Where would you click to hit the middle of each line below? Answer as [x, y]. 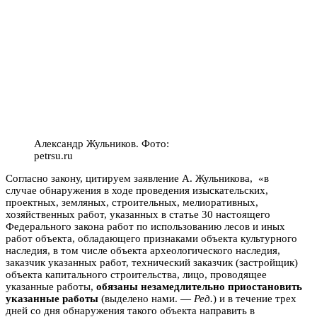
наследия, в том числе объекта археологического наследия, [143, 250]
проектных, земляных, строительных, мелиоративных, [132, 202]
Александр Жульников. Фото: [102, 143]
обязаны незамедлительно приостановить [199, 286]
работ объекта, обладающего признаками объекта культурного [151, 238]
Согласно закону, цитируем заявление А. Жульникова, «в [137, 178]
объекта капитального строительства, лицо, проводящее [136, 274]
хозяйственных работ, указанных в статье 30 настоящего [138, 214]
